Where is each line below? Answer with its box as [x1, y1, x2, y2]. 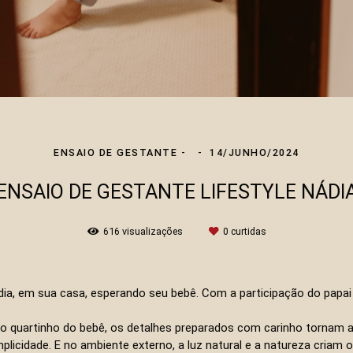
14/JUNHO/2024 [210, 147, 299, 159]
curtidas [228, 225, 266, 238]
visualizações [119, 225, 185, 238]
